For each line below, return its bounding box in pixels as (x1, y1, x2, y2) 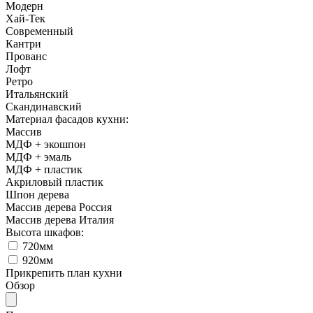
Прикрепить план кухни (6, 266, 122, 279)
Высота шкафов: (6, 226, 84, 238)
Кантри (6, 37, 41, 50)
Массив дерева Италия (6, 213, 114, 226)
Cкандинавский (6, 100, 82, 112)
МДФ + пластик (6, 163, 82, 175)
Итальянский (6, 87, 68, 100)
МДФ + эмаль (6, 150, 71, 163)
